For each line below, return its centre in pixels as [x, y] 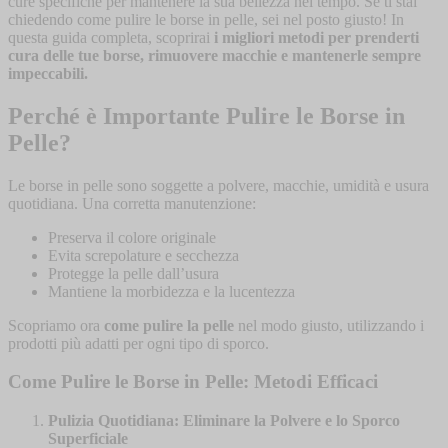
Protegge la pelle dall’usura [133, 273]
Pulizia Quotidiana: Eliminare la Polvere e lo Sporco [224, 421]
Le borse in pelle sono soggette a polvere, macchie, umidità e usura [218, 185]
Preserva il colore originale [132, 237]
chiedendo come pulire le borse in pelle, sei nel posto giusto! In [206, 19]
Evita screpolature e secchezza [143, 255]
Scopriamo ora [56, 325]
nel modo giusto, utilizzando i [329, 325]
